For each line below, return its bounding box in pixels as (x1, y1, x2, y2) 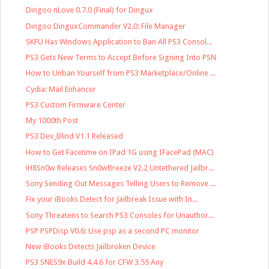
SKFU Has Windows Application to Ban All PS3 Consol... (26, 37, 213, 46)
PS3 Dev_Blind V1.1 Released (26, 131, 124, 141)
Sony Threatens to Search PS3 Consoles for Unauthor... (26, 210, 214, 220)
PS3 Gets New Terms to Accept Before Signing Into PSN (26, 53, 217, 62)
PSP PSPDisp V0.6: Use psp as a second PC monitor (26, 226, 200, 235)
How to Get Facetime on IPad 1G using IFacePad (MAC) (26, 147, 214, 157)
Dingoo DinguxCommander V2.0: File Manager (26, 21, 186, 31)
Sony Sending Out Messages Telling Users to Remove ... (26, 179, 216, 189)
